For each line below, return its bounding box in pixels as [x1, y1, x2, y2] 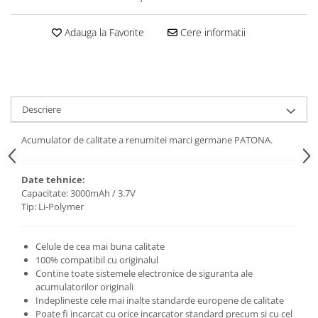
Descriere [22, 102, 61, 116]
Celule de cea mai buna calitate [35, 239, 165, 253]
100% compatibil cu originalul [35, 253, 158, 266]
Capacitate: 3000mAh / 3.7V [21, 186, 136, 199]
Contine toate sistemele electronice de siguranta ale [35, 266, 253, 280]
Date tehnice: [21, 172, 85, 186]
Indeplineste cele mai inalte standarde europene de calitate [35, 293, 284, 307]
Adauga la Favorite [61, 25, 144, 39]
